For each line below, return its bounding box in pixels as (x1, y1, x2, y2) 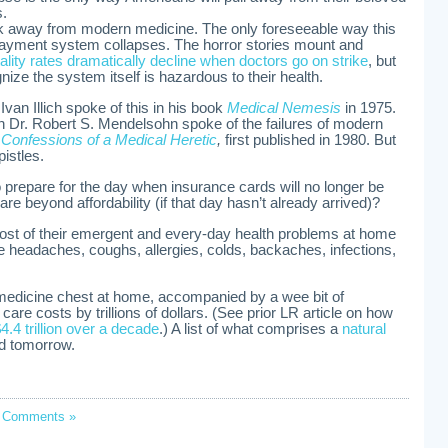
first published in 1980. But (225, 132, 396, 148)
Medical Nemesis (227, 100, 341, 116)
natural (342, 321, 386, 337)
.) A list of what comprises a (159, 321, 342, 337)
